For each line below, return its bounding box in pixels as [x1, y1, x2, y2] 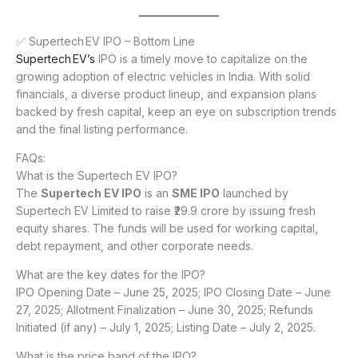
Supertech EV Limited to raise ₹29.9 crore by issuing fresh [16, 204, 316, 218]
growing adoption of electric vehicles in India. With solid [16, 70, 310, 84]
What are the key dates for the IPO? [16, 268, 205, 282]
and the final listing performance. [16, 122, 188, 137]
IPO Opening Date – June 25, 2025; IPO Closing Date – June [16, 285, 331, 300]
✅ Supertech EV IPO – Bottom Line [16, 34, 195, 49]
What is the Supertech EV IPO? [16, 169, 177, 183]
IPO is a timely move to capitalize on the [95, 52, 308, 66]
